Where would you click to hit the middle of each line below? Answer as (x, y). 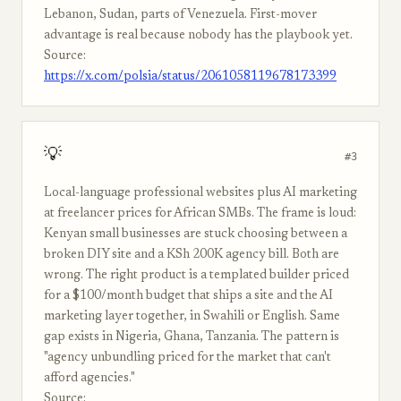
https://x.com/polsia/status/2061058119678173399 (190, 77)
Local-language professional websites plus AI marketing (200, 193)
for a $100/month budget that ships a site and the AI (188, 296)
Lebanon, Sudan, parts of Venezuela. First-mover (180, 15)
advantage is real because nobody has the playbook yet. (198, 36)
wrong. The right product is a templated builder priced (196, 276)
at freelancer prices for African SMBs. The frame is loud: (200, 214)
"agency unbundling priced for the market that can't (188, 358)
